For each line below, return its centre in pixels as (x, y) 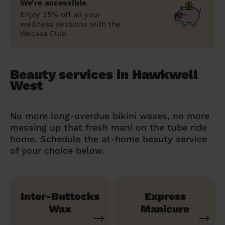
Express (165, 196)
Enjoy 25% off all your (60, 14)
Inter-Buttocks (60, 196)
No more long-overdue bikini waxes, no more (110, 116)
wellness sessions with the (70, 24)
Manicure (165, 208)
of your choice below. (57, 150)
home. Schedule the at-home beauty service (108, 139)
